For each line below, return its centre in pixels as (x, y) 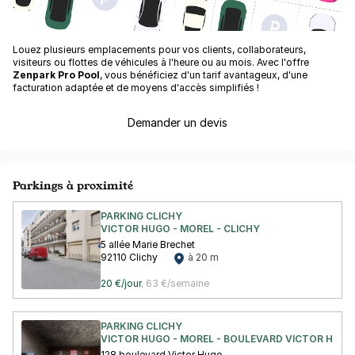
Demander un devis (177, 123)
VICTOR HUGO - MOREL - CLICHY (180, 229)
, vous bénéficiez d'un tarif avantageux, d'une (204, 75)
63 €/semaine (177, 283)
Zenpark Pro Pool (56, 75)
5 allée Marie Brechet (148, 245)
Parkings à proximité (73, 185)
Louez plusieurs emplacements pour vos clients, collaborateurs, (159, 50)
